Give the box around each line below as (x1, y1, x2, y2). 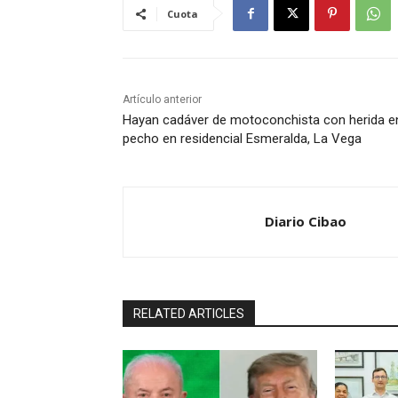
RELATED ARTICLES (133, 306, 244, 322)
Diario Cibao (265, 212, 346, 231)
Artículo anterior (123, 93, 202, 107)
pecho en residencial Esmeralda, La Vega (123, 131, 362, 147)
